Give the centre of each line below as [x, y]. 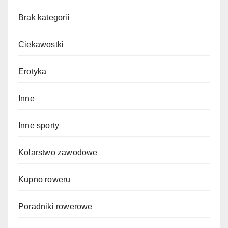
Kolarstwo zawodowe [58, 152]
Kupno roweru [45, 179]
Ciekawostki [41, 45]
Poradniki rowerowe [55, 206]
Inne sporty [39, 125]
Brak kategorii [44, 18]
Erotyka [33, 72]
